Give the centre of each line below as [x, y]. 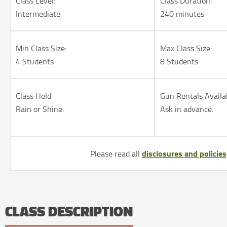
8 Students [179, 62]
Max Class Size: [186, 48]
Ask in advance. [187, 109]
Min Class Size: [41, 48]
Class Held [34, 96]
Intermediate [38, 14]
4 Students [35, 62]
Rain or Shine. [40, 109]
